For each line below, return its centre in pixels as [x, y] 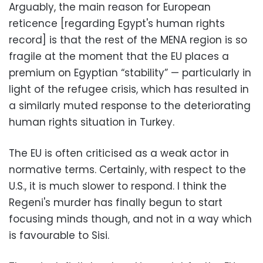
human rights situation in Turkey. [92, 122]
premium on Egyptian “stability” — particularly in [130, 73]
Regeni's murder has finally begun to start [116, 202]
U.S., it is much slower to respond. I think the [118, 186]
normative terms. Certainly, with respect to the [127, 169]
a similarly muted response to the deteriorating [130, 105]
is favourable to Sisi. [59, 235]
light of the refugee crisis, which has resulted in [129, 89]
